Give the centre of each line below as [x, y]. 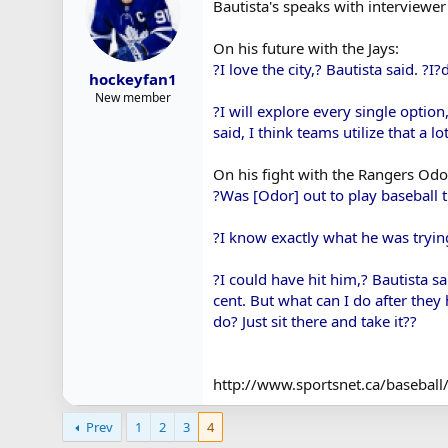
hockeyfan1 [133, 79]
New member [133, 97]
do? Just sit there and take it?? [315, 320]
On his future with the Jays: [306, 47]
